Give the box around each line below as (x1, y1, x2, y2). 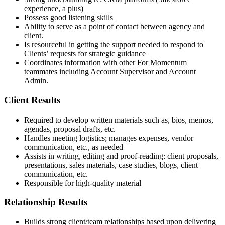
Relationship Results (4, 197, 87, 208)
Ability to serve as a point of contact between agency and (24, 22, 205, 31)
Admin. (24, 76, 48, 85)
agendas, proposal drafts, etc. (24, 124, 116, 133)
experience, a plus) (24, 4, 83, 13)
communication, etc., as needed (24, 142, 123, 151)
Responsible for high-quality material (24, 178, 141, 187)
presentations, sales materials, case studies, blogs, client (24, 160, 198, 169)
